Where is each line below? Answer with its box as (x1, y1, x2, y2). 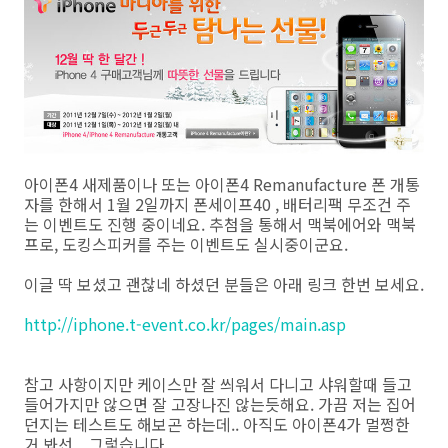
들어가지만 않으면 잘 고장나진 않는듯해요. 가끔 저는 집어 (24, 391, 416, 416)
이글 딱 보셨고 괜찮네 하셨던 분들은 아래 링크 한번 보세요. (24, 271, 424, 296)
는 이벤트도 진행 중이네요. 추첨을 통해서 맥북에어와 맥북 (24, 211, 416, 236)
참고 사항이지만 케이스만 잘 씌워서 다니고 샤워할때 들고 (24, 371, 412, 396)
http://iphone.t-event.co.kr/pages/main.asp (24, 311, 346, 336)
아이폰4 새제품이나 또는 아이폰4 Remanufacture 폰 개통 (24, 171, 420, 196)
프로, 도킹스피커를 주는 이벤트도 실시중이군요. (24, 231, 348, 256)
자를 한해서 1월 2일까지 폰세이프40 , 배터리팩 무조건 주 (24, 191, 411, 216)
